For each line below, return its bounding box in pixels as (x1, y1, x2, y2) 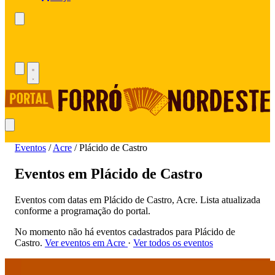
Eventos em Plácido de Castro (15, 166, 203, 182)
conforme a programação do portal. (15, 206, 150, 217)
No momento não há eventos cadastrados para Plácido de (15, 227, 235, 238)
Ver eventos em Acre (45, 238, 128, 249)
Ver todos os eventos (133, 238, 213, 249)
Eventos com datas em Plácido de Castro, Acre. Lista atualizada (15, 195, 260, 206)
